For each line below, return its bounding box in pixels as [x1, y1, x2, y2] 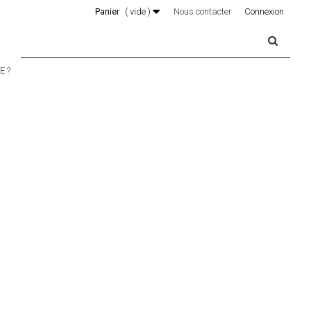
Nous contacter [174, 6, 232, 17]
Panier [95, 6, 119, 17]
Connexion [244, 6, 284, 17]
